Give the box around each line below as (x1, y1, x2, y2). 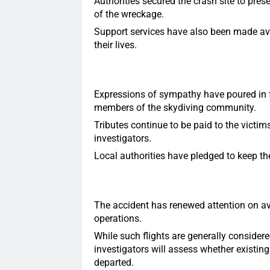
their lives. (93, 39, 137, 51)
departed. (93, 256, 134, 268)
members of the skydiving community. (93, 102, 256, 114)
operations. (93, 213, 142, 225)
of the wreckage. (93, 8, 164, 20)
